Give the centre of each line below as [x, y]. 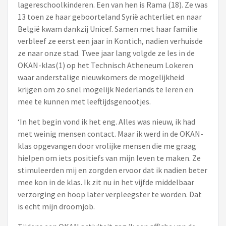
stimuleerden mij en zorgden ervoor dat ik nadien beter [112, 170]
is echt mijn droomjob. [56, 206]
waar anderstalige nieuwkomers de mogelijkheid [101, 77]
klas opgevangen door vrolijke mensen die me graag [107, 146]
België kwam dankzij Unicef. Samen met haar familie [108, 29]
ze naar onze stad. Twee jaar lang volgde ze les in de [106, 53]
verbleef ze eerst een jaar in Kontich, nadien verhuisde [110, 41]
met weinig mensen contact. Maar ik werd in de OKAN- [110, 134]
